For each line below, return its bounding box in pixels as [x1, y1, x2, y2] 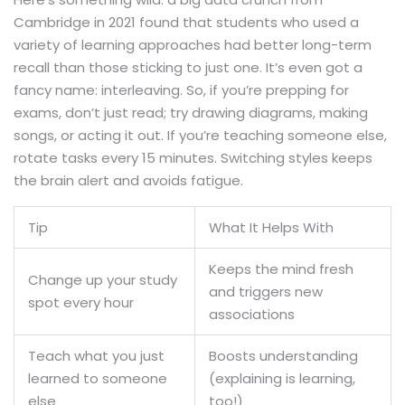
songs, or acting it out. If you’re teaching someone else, [14, 126, 387, 146]
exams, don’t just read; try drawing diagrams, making [14, 103, 368, 123]
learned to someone [28, 369, 167, 389]
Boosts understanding [209, 346, 358, 366]
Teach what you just [28, 346, 165, 366]
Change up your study [28, 270, 177, 290]
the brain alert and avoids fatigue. [14, 171, 243, 191]
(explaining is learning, [209, 369, 355, 389]
